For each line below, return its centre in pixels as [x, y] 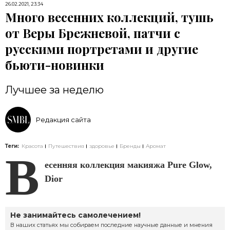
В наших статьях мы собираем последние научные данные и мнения [111, 225]
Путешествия [66, 146]
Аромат [156, 146]
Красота [32, 146]
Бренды [130, 146]
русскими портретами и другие [102, 49]
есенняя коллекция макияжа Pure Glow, [128, 165]
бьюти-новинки [55, 65]
